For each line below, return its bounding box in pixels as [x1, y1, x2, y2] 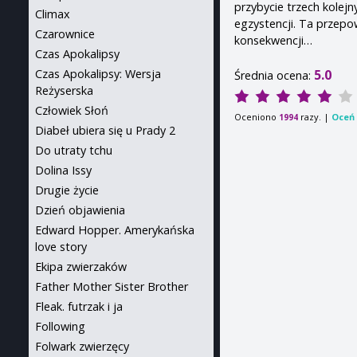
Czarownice [35, 26, 95, 41]
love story [35, 239, 87, 254]
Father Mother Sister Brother [35, 279, 188, 294]
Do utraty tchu [35, 143, 112, 158]
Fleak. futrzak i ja [35, 299, 123, 314]
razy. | [298, 110, 332, 123]
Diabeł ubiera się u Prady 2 [35, 123, 175, 138]
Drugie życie [35, 182, 99, 198]
